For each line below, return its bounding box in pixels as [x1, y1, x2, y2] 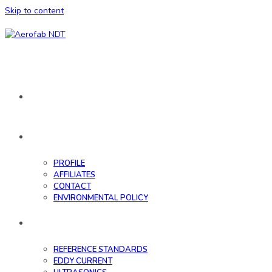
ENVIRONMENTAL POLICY [53, 192, 148, 203]
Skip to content [5, 5, 64, 16]
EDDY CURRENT [53, 256, 112, 267]
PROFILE [53, 158, 85, 169]
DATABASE [35, 217, 81, 229]
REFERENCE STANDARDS [53, 244, 148, 255]
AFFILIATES [53, 169, 95, 180]
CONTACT [53, 181, 91, 192]
